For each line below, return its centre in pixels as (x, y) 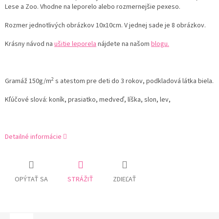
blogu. (160, 44)
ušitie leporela (75, 44)
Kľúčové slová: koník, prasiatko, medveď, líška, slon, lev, (88, 100)
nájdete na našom (124, 44)
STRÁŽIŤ (80, 180)
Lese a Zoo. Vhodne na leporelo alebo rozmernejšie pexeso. (93, 7)
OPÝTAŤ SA (31, 180)
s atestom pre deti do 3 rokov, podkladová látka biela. (134, 81)
